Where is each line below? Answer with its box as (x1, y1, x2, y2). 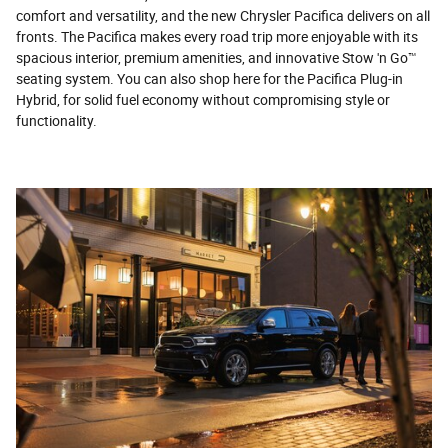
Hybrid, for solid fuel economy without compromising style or (16, 92, 390, 109)
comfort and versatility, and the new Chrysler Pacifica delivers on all (16, 8, 430, 25)
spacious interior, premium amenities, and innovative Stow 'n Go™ (16, 50, 417, 67)
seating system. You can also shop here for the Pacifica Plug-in (16, 71, 403, 88)
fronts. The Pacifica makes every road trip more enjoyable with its (16, 29, 418, 46)
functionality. (16, 113, 97, 130)
